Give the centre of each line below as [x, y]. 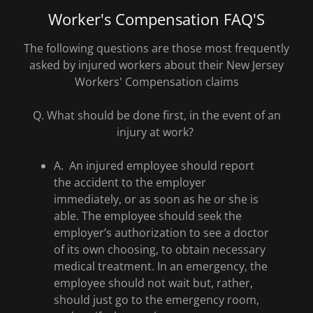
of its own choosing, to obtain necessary [159, 249]
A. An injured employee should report [154, 166]
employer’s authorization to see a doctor [161, 233]
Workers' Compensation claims [156, 82]
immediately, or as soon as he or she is [156, 199]
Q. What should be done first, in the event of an [156, 115]
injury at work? [156, 132]
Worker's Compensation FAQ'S [156, 19]
